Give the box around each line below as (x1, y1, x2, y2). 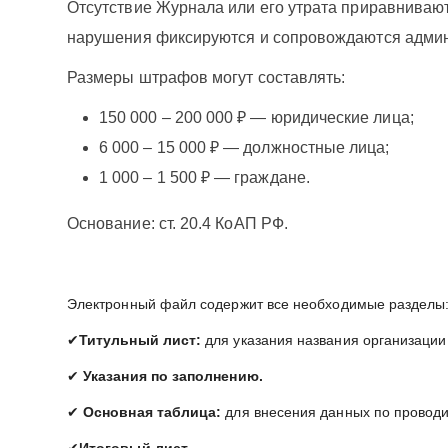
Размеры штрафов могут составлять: (67, 69, 346, 86)
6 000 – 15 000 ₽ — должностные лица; (99, 139, 390, 156)
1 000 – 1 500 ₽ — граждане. (99, 169, 310, 186)
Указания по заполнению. (83, 368, 263, 384)
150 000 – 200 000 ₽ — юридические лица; (99, 109, 414, 126)
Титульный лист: (79, 332, 206, 348)
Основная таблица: (79, 404, 226, 420)
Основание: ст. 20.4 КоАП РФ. (67, 215, 288, 232)
